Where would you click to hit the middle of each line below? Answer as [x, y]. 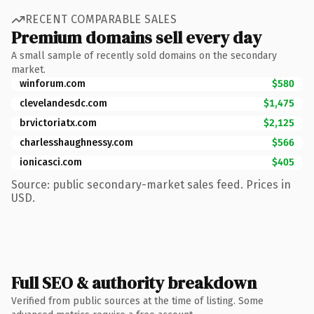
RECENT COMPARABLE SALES [101, 19]
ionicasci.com [51, 162]
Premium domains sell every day [136, 37]
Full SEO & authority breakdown [134, 282]
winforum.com [53, 83]
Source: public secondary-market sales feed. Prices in [151, 184]
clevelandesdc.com [63, 103]
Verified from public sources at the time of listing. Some [137, 301]
